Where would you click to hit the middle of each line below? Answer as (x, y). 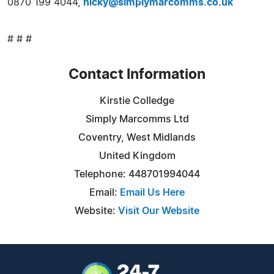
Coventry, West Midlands (137, 137)
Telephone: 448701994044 (137, 174)
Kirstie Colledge (137, 101)
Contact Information (137, 75)
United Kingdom (137, 156)
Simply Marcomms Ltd (137, 119)
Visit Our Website (159, 211)
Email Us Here (152, 192)
